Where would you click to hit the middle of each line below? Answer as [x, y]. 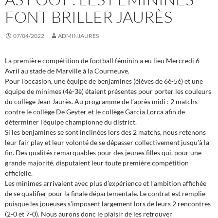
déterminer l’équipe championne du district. [71, 122]
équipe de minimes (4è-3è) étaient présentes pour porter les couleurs [108, 91]
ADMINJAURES [78, 36]
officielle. [19, 173]
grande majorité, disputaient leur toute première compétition [97, 163]
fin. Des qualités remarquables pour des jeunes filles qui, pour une [103, 153]
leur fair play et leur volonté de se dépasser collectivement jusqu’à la [107, 143]
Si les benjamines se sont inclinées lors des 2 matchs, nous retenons [105, 132]
